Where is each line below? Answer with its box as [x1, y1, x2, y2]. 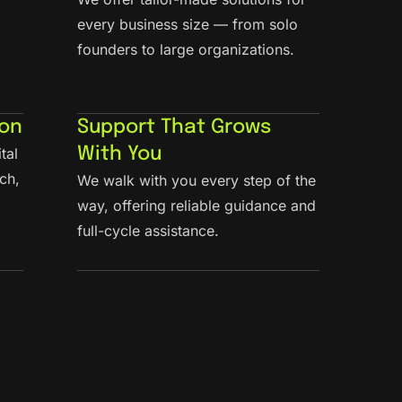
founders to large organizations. [77, 39, 294, 58]
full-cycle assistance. [77, 222, 219, 240]
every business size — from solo [77, 14, 298, 33]
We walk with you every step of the [77, 171, 316, 190]
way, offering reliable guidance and [77, 197, 316, 215]
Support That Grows [77, 118, 271, 138]
